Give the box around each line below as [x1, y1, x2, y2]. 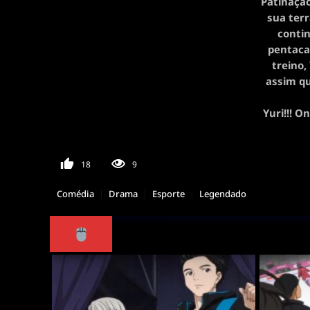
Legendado [199, 188, 246, 200]
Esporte [152, 188, 185, 200]
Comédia [57, 188, 94, 200]
